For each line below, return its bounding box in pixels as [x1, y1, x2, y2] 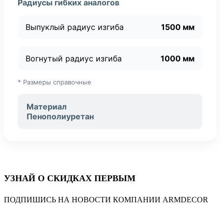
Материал [27, 101, 67, 111]
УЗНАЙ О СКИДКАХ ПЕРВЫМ [4, 173, 136, 183]
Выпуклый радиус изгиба [26, 22, 124, 32]
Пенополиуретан [27, 111, 94, 121]
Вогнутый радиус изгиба [26, 53, 122, 63]
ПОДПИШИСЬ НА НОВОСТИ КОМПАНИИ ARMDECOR [4, 195, 208, 204]
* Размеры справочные [18, 78, 91, 86]
